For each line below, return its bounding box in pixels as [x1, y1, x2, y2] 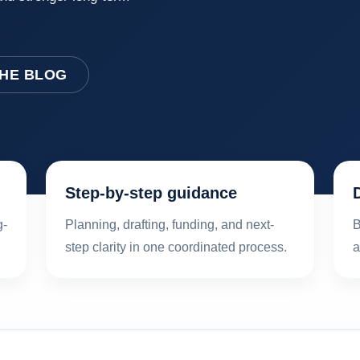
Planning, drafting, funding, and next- [65, 217, 274, 231]
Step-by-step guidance [65, 183, 237, 202]
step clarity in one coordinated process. [65, 239, 287, 254]
